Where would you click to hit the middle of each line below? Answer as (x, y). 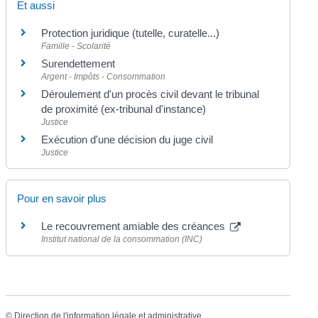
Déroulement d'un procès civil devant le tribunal (150, 94)
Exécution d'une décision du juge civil (127, 140)
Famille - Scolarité (76, 46)
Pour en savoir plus (62, 199)
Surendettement (78, 64)
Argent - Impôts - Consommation (104, 77)
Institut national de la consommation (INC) (122, 240)
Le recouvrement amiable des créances (135, 226)
